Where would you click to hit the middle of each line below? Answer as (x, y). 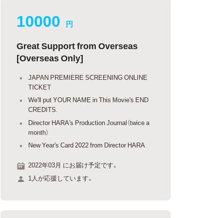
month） (39, 132)
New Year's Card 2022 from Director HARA (87, 145)
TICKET (40, 87)
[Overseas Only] (50, 57)
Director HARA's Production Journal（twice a (89, 122)
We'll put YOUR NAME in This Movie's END (89, 100)
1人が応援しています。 (61, 178)
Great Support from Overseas (77, 45)
